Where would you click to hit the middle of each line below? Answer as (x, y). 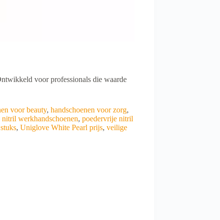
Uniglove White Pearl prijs (61, 127)
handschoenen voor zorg (89, 110)
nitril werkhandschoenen (40, 118)
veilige (117, 127)
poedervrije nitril (108, 118)
